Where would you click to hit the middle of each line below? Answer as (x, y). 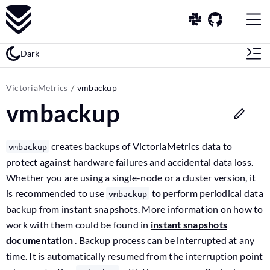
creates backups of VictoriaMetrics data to (141, 146)
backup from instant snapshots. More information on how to (135, 209)
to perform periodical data (206, 193)
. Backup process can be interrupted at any (164, 240)
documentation (40, 240)
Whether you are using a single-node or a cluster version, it (131, 177)
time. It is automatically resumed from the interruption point (135, 256)
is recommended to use (56, 193)
